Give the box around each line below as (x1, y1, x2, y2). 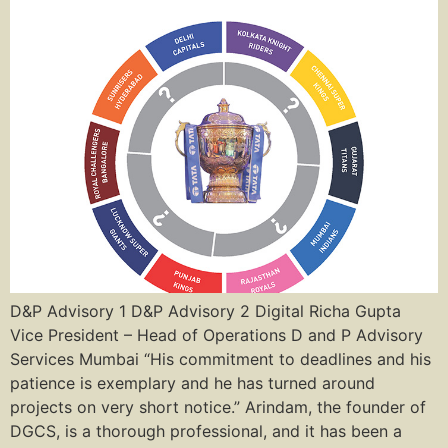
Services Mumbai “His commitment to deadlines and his (10, 349, 431, 370)
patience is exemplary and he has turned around (10, 373, 375, 394)
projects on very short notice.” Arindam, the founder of (10, 397, 426, 418)
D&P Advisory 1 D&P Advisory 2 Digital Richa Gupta (10, 301, 401, 322)
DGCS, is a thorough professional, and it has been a (10, 421, 402, 442)
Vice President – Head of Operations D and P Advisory (10, 325, 423, 346)
